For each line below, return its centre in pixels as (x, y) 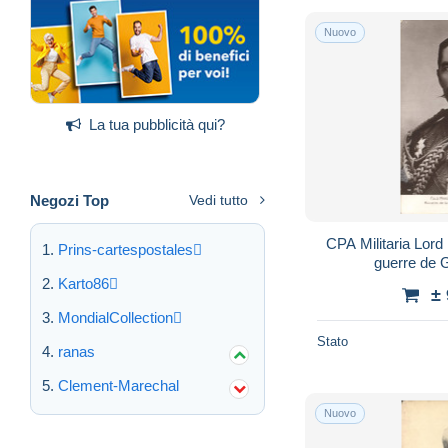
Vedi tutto (218, 199)
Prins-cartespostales (125, 249)
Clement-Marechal (118, 385)
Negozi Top (69, 200)
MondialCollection (115, 317)
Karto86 (83, 283)
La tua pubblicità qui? (156, 124)
